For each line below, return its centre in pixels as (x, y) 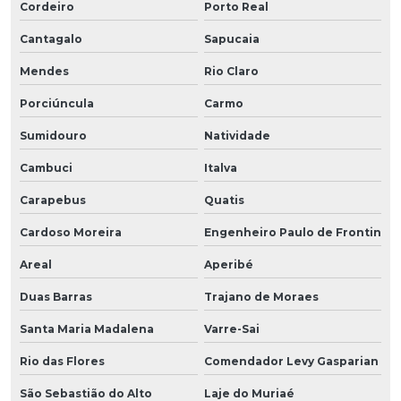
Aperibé (228, 265)
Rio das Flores (62, 362)
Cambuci (46, 168)
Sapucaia (231, 39)
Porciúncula (57, 104)
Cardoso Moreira (71, 233)
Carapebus (53, 200)
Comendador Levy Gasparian (291, 362)
